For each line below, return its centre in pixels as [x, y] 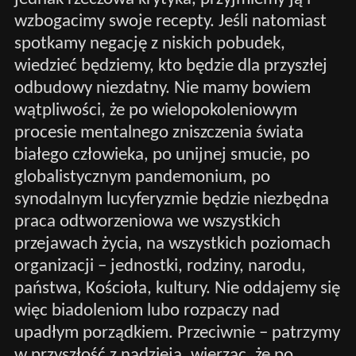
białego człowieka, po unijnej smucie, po [162, 156]
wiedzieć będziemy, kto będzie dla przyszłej [170, 67]
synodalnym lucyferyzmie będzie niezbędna [171, 200]
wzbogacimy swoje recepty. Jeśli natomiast [170, 22]
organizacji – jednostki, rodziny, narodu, [160, 267]
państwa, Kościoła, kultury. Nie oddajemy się [177, 289]
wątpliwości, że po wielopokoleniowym [155, 111]
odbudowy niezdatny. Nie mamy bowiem [162, 89]
